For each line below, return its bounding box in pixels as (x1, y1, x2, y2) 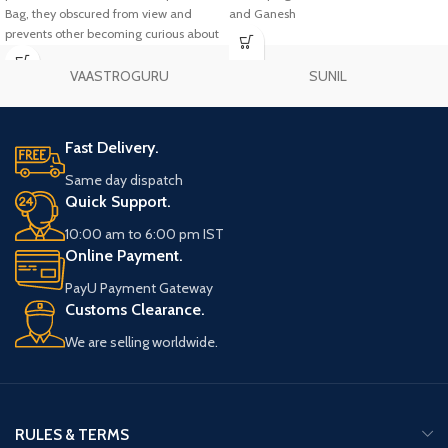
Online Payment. (65, 246, 183, 266)
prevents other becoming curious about (5, 26, 219, 41)
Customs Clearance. (65, 300, 205, 320)
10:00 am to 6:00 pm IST (65, 225, 224, 244)
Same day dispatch (65, 171, 183, 190)
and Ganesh (229, 6, 296, 21)
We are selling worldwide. (65, 333, 218, 352)
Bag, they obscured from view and (5, 6, 192, 21)
